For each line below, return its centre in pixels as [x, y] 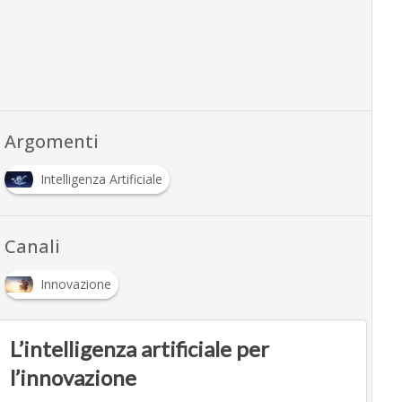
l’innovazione [73, 378]
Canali [32, 247]
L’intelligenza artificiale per [139, 349]
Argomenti [51, 142]
